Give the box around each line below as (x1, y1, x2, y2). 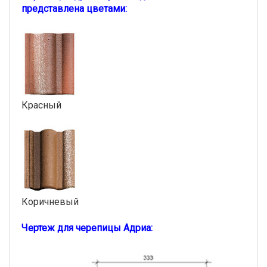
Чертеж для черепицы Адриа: (21, 222, 153, 234)
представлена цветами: (21, 2, 127, 14)
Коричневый (21, 195, 79, 207)
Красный (21, 99, 61, 111)
